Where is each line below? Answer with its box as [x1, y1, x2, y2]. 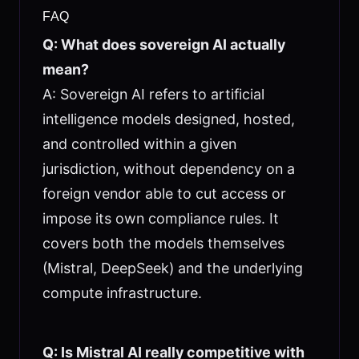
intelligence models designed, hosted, [42, 110, 295, 127]
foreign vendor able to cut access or [42, 184, 286, 202]
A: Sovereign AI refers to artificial [42, 85, 264, 103]
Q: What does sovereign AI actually [42, 35, 285, 53]
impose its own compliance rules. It [42, 209, 279, 227]
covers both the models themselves [42, 234, 284, 252]
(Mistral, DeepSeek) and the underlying [42, 259, 303, 276]
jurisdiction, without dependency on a [42, 159, 295, 177]
